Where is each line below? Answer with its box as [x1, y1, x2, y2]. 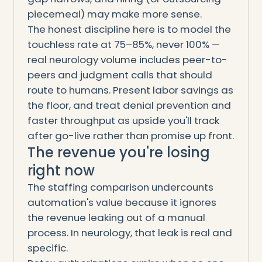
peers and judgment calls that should [27, 68, 212, 82]
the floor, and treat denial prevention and [27, 98, 231, 113]
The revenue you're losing [27, 143, 210, 163]
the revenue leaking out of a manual [27, 211, 205, 225]
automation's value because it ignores [27, 195, 216, 210]
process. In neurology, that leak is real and [27, 226, 232, 240]
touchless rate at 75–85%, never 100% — [27, 37, 220, 52]
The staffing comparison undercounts [27, 180, 213, 195]
